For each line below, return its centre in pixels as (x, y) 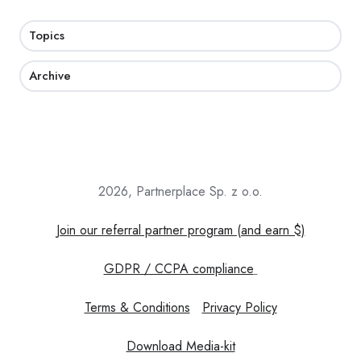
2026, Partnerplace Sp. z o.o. (180, 191)
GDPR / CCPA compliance (178, 268)
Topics (47, 36)
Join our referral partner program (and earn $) (180, 230)
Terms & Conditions (137, 307)
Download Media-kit (180, 346)
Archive (50, 75)
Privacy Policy (239, 307)
